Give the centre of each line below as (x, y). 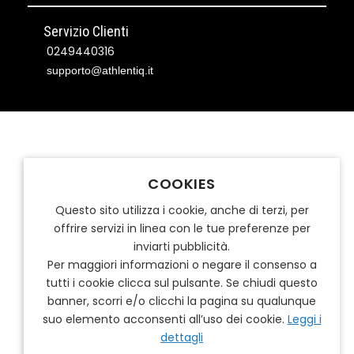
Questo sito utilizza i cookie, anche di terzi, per (182, 210)
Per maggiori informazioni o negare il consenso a (182, 265)
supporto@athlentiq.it (98, 70)
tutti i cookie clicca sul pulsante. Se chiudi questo (182, 283)
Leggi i (304, 319)
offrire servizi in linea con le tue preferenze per (182, 228)
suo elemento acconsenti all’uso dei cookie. (165, 319)
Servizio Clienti (86, 31)
